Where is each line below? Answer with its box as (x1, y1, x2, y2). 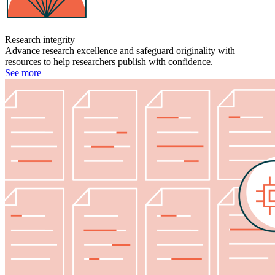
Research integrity (5, 34, 75, 45)
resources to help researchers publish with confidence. (5, 56, 213, 67)
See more (5, 67, 41, 78)
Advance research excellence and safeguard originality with (5, 45, 235, 56)
